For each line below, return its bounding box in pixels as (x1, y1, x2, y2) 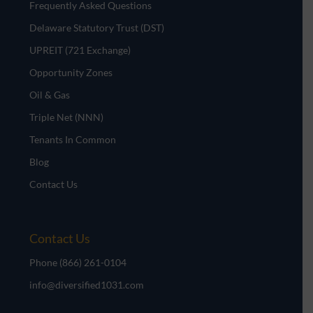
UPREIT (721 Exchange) (29, 43, 131, 56)
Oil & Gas (29, 88, 71, 101)
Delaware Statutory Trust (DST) (29, 21, 165, 34)
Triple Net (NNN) (29, 110, 104, 123)
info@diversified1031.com (29, 278, 145, 291)
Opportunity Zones (29, 66, 113, 78)
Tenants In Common (29, 133, 117, 145)
